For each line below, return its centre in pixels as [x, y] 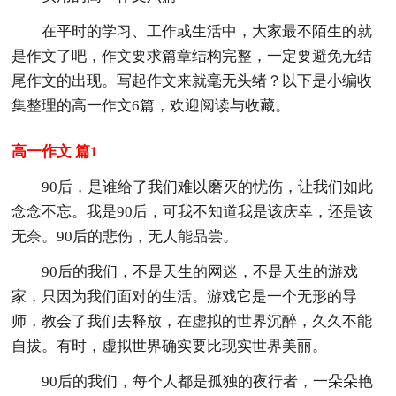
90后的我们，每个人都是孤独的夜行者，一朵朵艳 [208, 381]
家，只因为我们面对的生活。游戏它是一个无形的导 [185, 296]
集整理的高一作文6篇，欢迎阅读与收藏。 [151, 105]
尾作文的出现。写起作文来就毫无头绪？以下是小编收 [192, 80]
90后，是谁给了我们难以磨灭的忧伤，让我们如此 [208, 187]
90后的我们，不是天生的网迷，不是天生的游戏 [200, 271]
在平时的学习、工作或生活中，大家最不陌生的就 [207, 31]
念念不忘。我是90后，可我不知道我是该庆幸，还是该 [193, 211]
